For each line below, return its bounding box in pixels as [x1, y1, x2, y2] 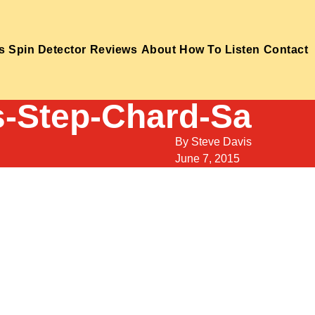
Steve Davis [191, 135, 252, 148]
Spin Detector [8, 43, 86, 56]
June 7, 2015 [175, 152, 240, 165]
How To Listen [179, 43, 260, 56]
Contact [263, 43, 309, 56]
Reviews [89, 43, 138, 56]
